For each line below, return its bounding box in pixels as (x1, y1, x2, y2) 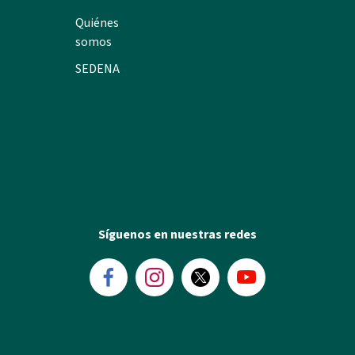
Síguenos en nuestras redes (98, 225, 257, 243)
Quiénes (74, 13, 119, 32)
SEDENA (74, 59, 120, 78)
